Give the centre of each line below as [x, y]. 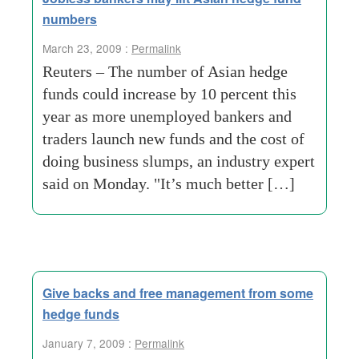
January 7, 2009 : [89, 343]
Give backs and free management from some [178, 293]
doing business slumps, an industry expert [179, 161]
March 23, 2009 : [87, 48]
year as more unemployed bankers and [167, 116]
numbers [70, 19]
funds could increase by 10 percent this [169, 94]
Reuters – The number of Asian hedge [165, 71]
